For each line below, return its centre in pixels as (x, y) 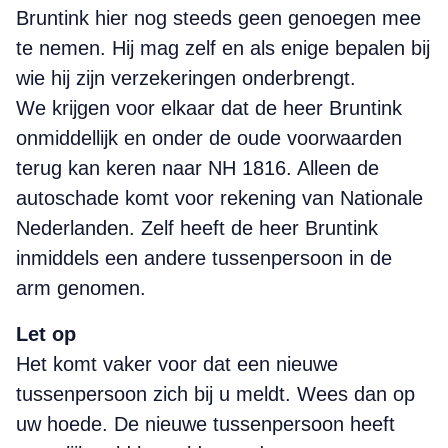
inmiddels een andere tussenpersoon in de (204, 258)
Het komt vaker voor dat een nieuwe (177, 364)
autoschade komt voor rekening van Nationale (219, 198)
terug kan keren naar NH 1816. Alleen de (197, 168)
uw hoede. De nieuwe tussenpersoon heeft (205, 424)
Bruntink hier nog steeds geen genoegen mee (218, 18)
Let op (46, 334)
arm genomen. (81, 288)
